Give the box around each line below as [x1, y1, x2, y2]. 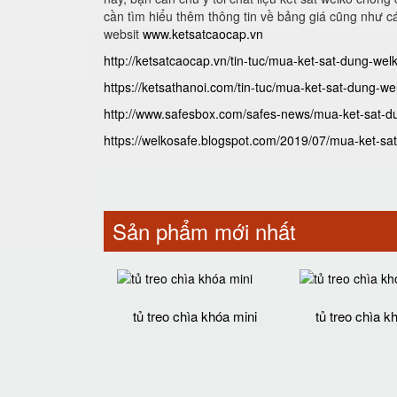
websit [104, 25, 143, 43]
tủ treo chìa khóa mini [133, 307, 258, 325]
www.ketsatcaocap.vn [143, 25, 263, 43]
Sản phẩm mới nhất [113, 215, 296, 246]
